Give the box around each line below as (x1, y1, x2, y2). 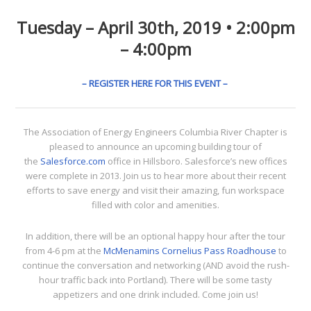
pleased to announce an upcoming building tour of (49, 140, 262, 153)
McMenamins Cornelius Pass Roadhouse (103, 244, 276, 258)
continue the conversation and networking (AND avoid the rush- (22, 259, 289, 272)
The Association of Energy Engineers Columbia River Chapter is (24, 126, 287, 139)
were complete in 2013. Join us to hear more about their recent (25, 169, 286, 183)
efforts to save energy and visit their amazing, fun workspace (26, 184, 285, 197)
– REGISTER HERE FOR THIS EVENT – (81, 77, 230, 90)
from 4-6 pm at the (24, 244, 103, 258)
